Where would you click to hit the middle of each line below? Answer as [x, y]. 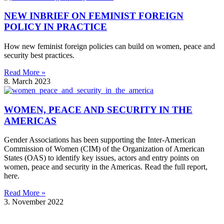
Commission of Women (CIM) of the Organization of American [104, 149]
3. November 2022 [34, 202]
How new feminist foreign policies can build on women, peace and [109, 46]
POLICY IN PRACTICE [55, 27]
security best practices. [39, 55]
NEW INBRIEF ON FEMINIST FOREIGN [94, 16]
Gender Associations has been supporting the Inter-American [100, 140]
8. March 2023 [27, 81]
